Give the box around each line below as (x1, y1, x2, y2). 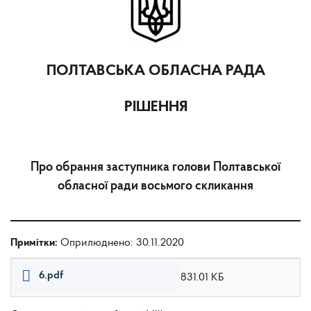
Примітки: (10, 237, 60, 249)
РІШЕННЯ (124, 99, 187, 115)
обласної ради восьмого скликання (58, 179, 253, 193)
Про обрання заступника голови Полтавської (31, 160, 280, 174)
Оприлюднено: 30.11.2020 (60, 237, 184, 249)
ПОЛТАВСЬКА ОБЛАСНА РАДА (46, 62, 265, 79)
